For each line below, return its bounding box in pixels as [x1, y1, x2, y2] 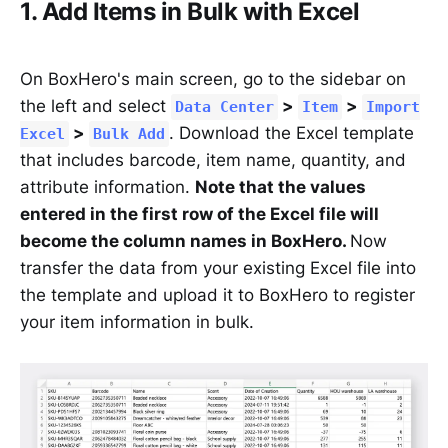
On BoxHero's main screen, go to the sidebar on [20, 69, 406, 90]
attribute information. [20, 177, 195, 198]
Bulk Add [93, 125, 165, 144]
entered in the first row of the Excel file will [20, 204, 379, 225]
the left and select [20, 96, 171, 117]
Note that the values [195, 177, 366, 198]
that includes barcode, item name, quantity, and [20, 150, 406, 171]
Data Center [175, 98, 274, 117]
